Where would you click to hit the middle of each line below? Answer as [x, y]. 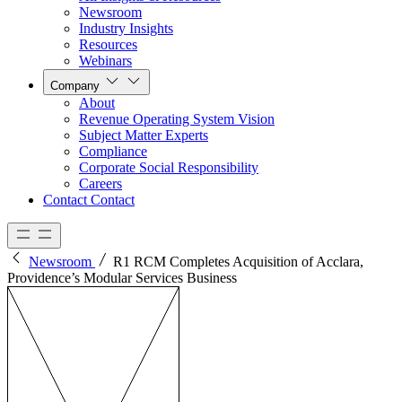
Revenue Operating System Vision [177, 119]
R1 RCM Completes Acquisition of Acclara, [238, 262]
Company [75, 86]
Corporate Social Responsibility [169, 168]
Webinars [105, 61]
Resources [108, 45]
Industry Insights [126, 29]
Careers [100, 184]
